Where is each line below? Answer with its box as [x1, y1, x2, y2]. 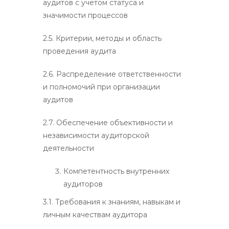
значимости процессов [43, 10, 128, 20]
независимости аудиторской [43, 130, 149, 140]
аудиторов [63, 179, 103, 189]
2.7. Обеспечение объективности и [43, 118, 173, 127]
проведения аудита [43, 46, 116, 56]
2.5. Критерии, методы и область [43, 33, 162, 43]
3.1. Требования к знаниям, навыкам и [43, 197, 180, 207]
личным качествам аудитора [43, 210, 147, 219]
